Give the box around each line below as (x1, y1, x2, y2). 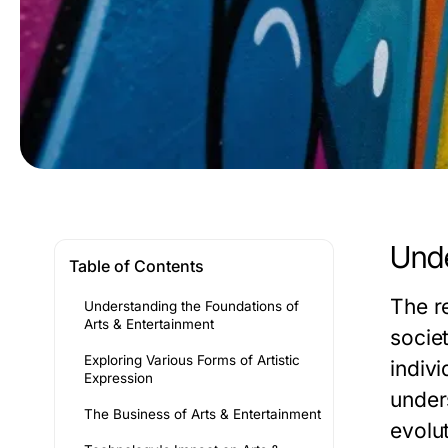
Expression (84, 370, 153, 386)
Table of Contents (69, 256, 204, 276)
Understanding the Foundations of (84, 298, 299, 314)
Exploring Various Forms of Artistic (84, 352, 300, 368)
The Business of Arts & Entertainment (84, 406, 321, 422)
